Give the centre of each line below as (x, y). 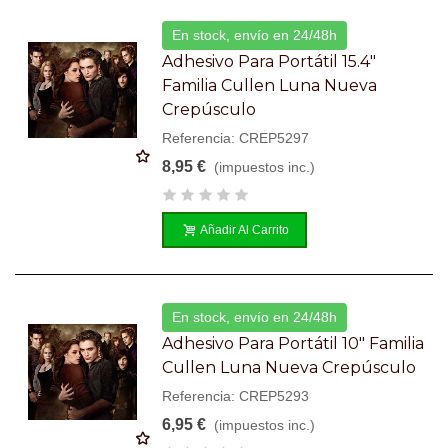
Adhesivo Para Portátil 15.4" (269, 61)
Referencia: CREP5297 (236, 137)
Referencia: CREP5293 (236, 395)
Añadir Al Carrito (245, 229)
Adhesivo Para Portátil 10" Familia (293, 343)
